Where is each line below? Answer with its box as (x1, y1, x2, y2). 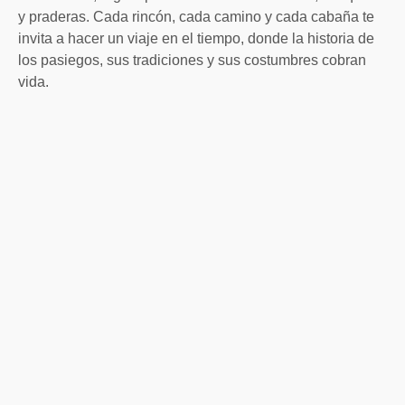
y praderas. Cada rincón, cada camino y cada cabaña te (18, 9, 374, 25)
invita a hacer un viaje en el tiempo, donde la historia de (18, 31, 374, 47)
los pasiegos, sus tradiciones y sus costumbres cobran (18, 52, 366, 69)
